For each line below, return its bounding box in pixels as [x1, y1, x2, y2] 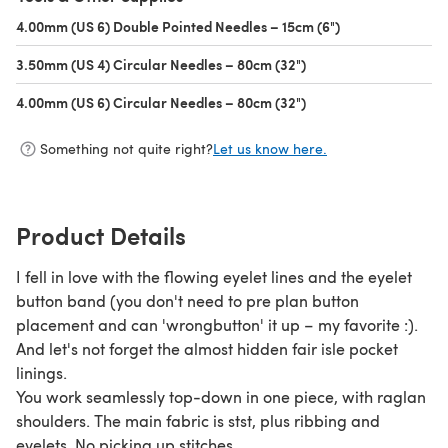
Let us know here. [213, 139, 327, 159]
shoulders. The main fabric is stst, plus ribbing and [16, 409, 380, 431]
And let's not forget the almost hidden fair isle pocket [16, 337, 398, 359]
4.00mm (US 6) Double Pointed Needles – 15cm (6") [16, 15, 340, 36]
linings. [16, 361, 67, 383]
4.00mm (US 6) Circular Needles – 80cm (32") [16, 91, 306, 112]
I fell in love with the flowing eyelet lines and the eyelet [16, 265, 412, 287]
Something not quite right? [40, 139, 213, 159]
